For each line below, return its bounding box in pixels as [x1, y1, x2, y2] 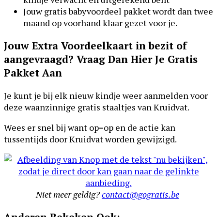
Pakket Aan [4, 66, 62, 80]
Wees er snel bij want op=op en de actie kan [4, 122, 175, 134]
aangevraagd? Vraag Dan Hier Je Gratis [4, 52, 198, 66]
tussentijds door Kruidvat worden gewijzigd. [4, 133, 177, 145]
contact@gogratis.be [102, 188, 179, 201]
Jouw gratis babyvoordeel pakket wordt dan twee [23, 5, 213, 17]
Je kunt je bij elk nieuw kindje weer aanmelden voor [4, 90, 208, 102]
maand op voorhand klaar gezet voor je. [23, 17, 177, 29]
